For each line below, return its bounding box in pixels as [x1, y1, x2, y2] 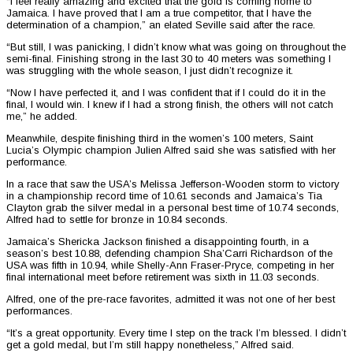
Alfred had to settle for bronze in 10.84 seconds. [6, 214, 228, 226]
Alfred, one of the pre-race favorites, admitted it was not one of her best [6, 293, 335, 306]
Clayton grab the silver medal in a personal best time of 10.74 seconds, [6, 202, 339, 214]
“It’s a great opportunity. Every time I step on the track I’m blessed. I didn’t [6, 327, 346, 340]
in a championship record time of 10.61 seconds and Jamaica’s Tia [6, 190, 322, 203]
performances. [6, 305, 72, 318]
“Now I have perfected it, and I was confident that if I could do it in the [6, 87, 325, 99]
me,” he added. [6, 110, 77, 123]
